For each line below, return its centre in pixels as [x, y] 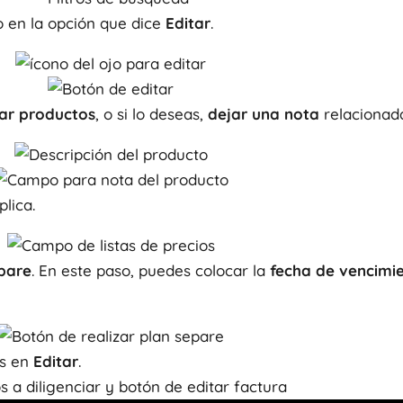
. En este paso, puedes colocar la [151, 270]
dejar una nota [264, 114]
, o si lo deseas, [152, 114]
